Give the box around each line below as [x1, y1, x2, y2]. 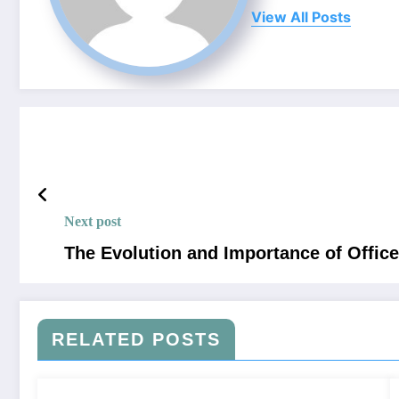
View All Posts [251, 7, 351, 26]
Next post [64, 214, 121, 230]
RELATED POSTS [52, 330, 221, 350]
